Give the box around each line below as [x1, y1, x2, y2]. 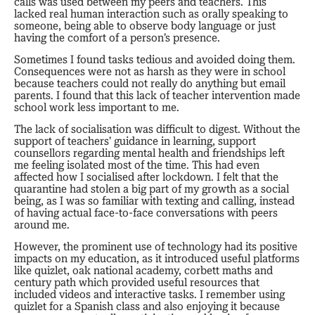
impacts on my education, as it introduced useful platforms [14, 251, 300, 265]
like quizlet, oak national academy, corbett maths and [14, 263, 273, 277]
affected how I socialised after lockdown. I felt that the [14, 169, 278, 184]
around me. [14, 217, 70, 231]
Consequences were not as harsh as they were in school [14, 64, 285, 78]
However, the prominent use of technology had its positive [14, 239, 297, 253]
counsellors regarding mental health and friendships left [14, 146, 285, 160]
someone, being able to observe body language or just [14, 18, 276, 32]
